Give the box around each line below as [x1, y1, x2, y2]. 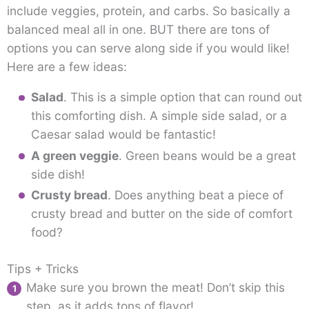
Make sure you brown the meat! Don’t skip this [26, 280, 285, 295]
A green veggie [30, 148, 119, 163]
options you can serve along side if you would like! [7, 40, 290, 55]
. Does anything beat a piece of [107, 188, 283, 203]
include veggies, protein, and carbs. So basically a [7, 3, 290, 18]
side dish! [30, 166, 85, 181]
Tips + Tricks [7, 261, 79, 277]
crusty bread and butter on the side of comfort [30, 206, 292, 221]
